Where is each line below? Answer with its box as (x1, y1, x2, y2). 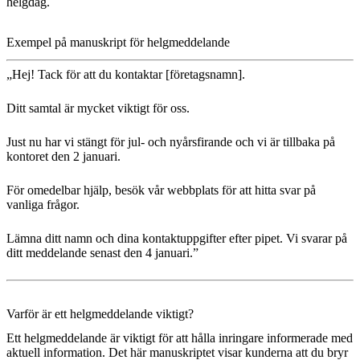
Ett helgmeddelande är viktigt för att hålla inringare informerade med (6, 331, 353, 346)
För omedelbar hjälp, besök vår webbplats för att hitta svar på (6, 183, 316, 198)
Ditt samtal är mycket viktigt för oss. (6, 101, 193, 116)
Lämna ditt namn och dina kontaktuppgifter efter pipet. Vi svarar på (6, 231, 347, 246)
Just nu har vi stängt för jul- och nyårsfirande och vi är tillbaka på (6, 135, 335, 149)
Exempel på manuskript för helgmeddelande (6, 35, 230, 50)
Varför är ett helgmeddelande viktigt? (6, 307, 194, 321)
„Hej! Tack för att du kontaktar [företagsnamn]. (6, 67, 245, 82)
